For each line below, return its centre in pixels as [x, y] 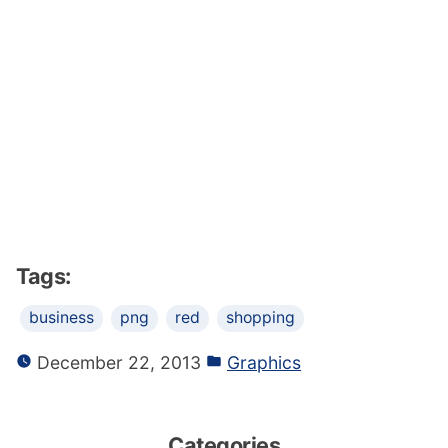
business [61, 317]
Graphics [264, 362]
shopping [260, 317]
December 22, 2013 [116, 362]
